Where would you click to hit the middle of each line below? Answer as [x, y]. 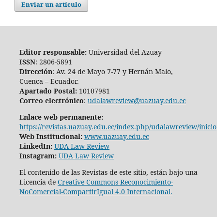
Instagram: [39, 155]
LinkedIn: [37, 146]
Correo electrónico [51, 100]
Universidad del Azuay [124, 52]
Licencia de [38, 182]
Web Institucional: [52, 136]
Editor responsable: [53, 52]
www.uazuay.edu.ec [116, 136]
